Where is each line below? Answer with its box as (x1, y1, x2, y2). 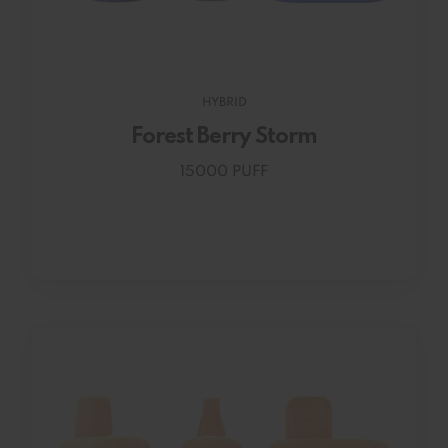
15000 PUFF (180, 164, 268, 181)
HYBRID (201, 96, 247, 109)
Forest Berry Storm (131, 125, 317, 148)
